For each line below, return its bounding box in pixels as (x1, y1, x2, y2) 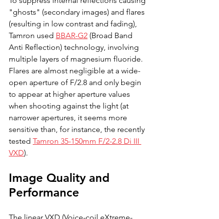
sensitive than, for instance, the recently (9, 124, 147, 134)
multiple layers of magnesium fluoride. (9, 54, 145, 64)
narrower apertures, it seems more (9, 112, 129, 122)
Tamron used (9, 30, 56, 40)
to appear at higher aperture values (9, 89, 132, 99)
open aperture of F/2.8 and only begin (9, 77, 143, 87)
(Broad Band (88, 30, 134, 40)
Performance (9, 185, 79, 199)
